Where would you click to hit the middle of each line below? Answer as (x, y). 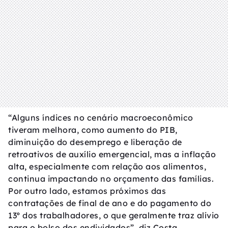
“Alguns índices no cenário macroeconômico (101, 117)
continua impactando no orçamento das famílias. (111, 178)
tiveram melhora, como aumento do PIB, (93, 130)
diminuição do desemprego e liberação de (95, 142)
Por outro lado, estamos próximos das (87, 191)
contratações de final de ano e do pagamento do (110, 203)
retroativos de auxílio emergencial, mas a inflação (112, 154)
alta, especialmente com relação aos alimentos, (107, 166)
